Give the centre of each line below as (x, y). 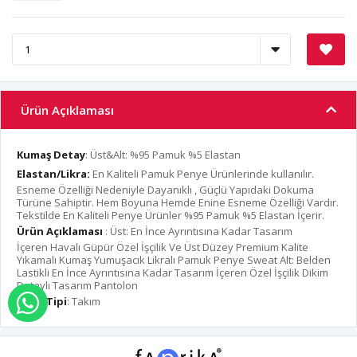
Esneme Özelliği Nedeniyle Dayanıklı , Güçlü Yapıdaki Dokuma (165, 190)
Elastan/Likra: (53, 174)
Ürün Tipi (42, 302)
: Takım (84, 302)
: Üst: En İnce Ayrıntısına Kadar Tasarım (199, 231)
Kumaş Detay (51, 155)
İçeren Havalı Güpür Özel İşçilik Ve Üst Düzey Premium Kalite (163, 247)
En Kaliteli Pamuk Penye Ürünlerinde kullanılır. (202, 174)
